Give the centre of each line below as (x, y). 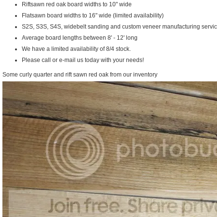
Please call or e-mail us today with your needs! (83, 60)
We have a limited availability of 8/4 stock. (76, 49)
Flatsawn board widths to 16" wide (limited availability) (93, 15)
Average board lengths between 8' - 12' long (80, 38)
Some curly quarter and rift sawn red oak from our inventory (80, 74)
